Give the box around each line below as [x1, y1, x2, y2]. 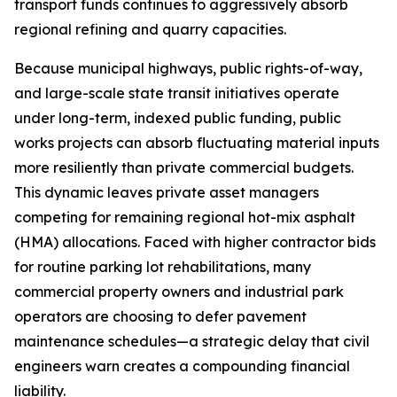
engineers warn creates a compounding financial [14, 357, 350, 376]
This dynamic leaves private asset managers [14, 183, 319, 202]
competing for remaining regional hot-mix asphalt [14, 208, 355, 227]
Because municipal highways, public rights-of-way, [14, 59, 362, 78]
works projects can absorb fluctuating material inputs [14, 134, 379, 152]
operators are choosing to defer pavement [14, 307, 307, 326]
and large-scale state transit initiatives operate [14, 84, 339, 103]
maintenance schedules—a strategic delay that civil [14, 332, 370, 351]
